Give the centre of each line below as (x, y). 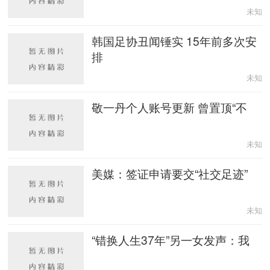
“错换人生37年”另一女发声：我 (171, 240)
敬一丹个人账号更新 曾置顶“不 (170, 107)
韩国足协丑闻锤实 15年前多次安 (174, 41)
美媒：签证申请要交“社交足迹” (170, 174)
